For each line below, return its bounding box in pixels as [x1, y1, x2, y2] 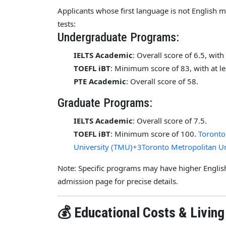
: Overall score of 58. [126, 76, 198, 86]
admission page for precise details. [58, 176, 178, 186]
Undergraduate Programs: [58, 30, 179, 44]
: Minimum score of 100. [110, 128, 198, 139]
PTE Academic [74, 76, 126, 86]
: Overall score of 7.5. [133, 115, 207, 126]
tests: [58, 18, 76, 29]
